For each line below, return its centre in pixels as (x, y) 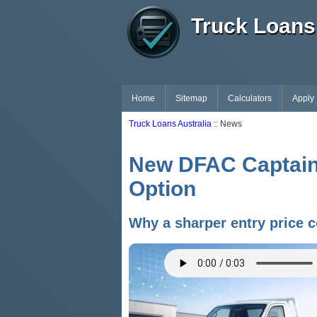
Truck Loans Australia (170, 124)
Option (162, 189)
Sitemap (191, 98)
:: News (227, 124)
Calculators (250, 98)
